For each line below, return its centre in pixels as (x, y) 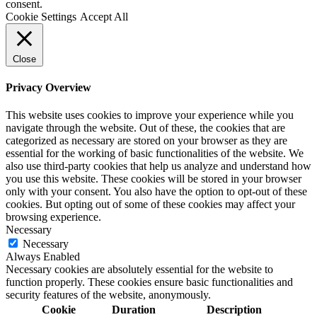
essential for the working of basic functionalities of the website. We (155, 154)
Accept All (104, 16)
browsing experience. (53, 217)
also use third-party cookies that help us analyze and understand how (158, 166)
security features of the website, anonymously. (108, 295)
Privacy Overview (48, 87)
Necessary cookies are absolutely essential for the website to (139, 270)
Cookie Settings (41, 16)
